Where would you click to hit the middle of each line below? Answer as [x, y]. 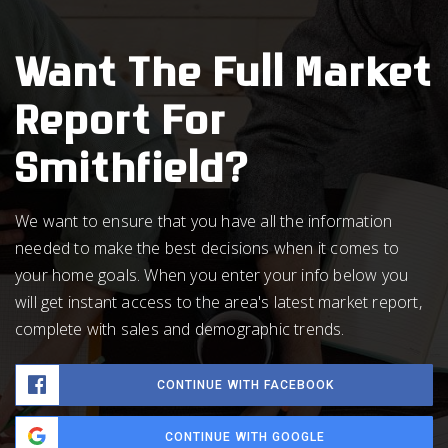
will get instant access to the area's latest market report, [218, 301]
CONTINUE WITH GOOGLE [245, 436]
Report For [121, 127]
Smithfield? [132, 175]
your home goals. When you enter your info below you [212, 274]
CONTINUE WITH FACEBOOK [245, 384]
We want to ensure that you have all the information [204, 220]
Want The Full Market [224, 79]
